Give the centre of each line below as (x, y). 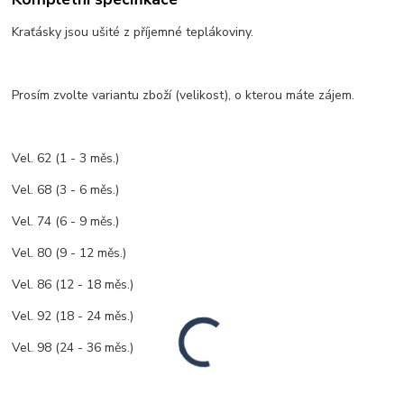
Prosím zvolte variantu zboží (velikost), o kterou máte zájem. (184, 95)
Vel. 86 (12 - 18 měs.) (73, 284)
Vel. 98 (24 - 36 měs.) (73, 347)
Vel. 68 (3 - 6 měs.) (66, 189)
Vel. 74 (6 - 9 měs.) (66, 221)
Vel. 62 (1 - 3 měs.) (68, 158)
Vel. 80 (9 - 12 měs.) (71, 252)
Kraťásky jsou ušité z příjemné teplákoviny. (133, 32)
